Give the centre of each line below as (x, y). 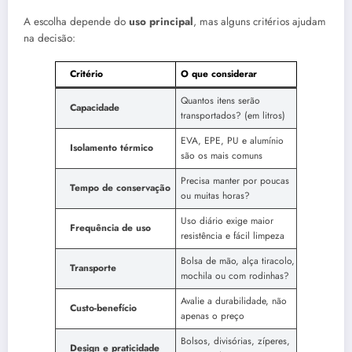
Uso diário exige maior (227, 220)
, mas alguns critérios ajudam (260, 21)
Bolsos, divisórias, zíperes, (235, 341)
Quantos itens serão (220, 100)
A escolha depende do (76, 21)
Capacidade (95, 107)
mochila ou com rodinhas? (235, 275)
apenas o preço (213, 315)
